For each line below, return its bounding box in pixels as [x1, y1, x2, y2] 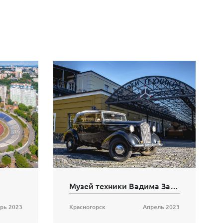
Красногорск [69, 203, 106, 212]
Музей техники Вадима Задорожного [170, 180, 178, 192]
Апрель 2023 [143, 203, 180, 212]
